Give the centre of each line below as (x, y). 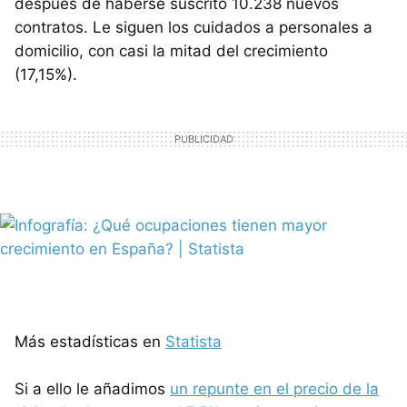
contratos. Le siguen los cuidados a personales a (194, 27)
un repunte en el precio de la (274, 388)
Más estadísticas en (90, 341)
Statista (194, 341)
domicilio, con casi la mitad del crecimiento (171, 50)
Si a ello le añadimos (92, 388)
